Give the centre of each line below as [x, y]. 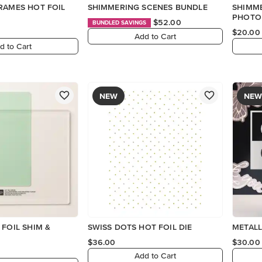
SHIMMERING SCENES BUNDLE [147, 7]
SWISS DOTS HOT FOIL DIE [140, 227]
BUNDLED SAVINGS [119, 22]
